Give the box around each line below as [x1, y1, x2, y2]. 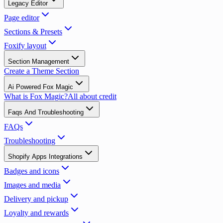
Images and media [4, 181, 61, 189]
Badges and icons [4, 167, 59, 175]
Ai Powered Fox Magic [8, 83, 73, 91]
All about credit [68, 92, 116, 101]
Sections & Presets [4, 27, 62, 36]
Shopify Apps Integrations [8, 153, 83, 160]
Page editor [4, 13, 39, 22]
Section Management [8, 58, 69, 65]
